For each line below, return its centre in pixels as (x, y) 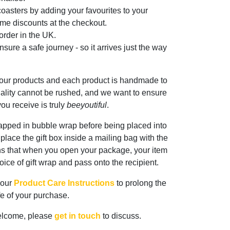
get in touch (78, 216)
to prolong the (140, 183)
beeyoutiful (87, 105)
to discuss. (121, 216)
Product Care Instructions (64, 183)
